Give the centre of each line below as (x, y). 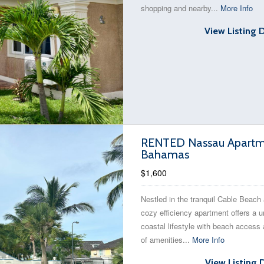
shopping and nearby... (181, 8)
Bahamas (165, 154)
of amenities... (166, 240)
